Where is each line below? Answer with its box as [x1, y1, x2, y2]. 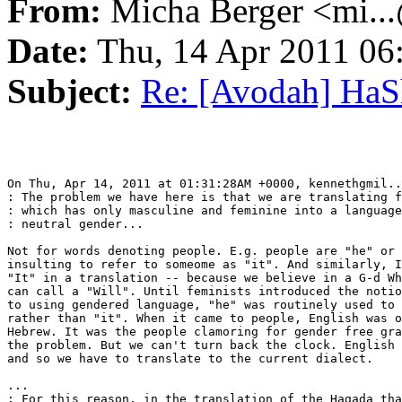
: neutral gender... [7, 217, 144, 232]
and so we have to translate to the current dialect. [7, 352, 373, 366]
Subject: [7, 72, 132, 111]
